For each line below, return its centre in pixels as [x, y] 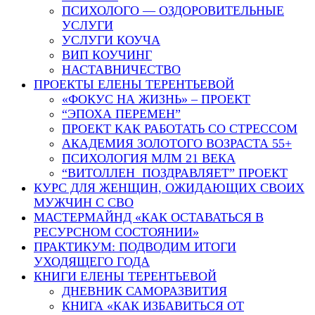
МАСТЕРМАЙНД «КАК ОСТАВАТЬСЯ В [149, 217]
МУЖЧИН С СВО [84, 202]
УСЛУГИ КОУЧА [111, 40]
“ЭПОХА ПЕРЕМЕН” [121, 114]
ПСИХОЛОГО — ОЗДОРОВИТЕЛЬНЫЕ [173, 11]
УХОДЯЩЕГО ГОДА [92, 262]
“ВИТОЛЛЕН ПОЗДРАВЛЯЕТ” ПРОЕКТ [175, 173]
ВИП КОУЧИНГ [107, 55]
